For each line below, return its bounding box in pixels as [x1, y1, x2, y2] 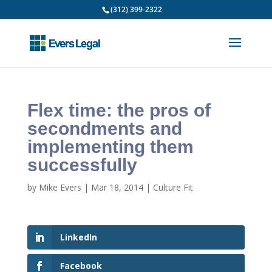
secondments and [27, 118, 182, 138]
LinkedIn [59, 231, 97, 243]
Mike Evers [38, 182, 81, 193]
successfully [27, 155, 137, 175]
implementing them [27, 137, 194, 157]
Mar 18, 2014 [90, 182, 143, 193]
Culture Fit [152, 182, 193, 193]
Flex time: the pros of [27, 100, 211, 120]
